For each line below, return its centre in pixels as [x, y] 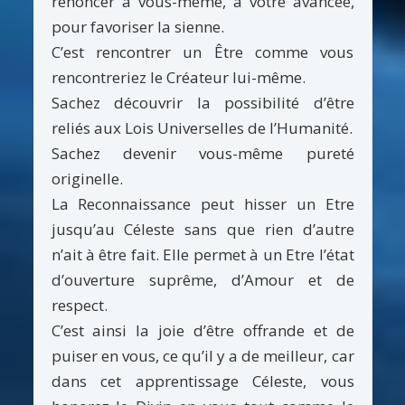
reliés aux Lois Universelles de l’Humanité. [202, 127]
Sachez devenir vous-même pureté [202, 153]
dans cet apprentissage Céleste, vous [202, 381]
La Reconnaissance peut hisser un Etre [202, 203]
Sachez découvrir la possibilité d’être [202, 102]
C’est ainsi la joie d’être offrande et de [202, 330]
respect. [79, 305]
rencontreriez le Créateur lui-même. [178, 77]
